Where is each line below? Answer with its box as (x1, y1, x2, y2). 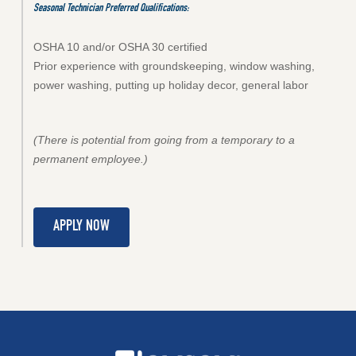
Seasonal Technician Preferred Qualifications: (33, 3, 190, 15)
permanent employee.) (33, 153, 149, 166)
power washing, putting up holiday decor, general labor (33, 79, 309, 92)
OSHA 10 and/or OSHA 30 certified (33, 41, 208, 54)
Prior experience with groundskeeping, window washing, (33, 60, 315, 73)
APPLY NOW (53, 219, 110, 236)
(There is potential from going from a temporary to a (33, 133, 296, 147)
